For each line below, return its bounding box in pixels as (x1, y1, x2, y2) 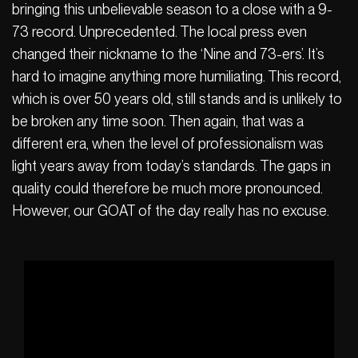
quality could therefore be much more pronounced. (12, 179, 323, 197)
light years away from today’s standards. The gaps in (12, 157, 331, 174)
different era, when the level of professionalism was (12, 134, 324, 152)
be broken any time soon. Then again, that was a (12, 112, 304, 129)
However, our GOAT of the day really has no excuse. (12, 201, 329, 219)
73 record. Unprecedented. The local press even (12, 22, 307, 40)
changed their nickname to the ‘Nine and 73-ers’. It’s (12, 45, 324, 62)
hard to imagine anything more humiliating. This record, (12, 67, 341, 85)
